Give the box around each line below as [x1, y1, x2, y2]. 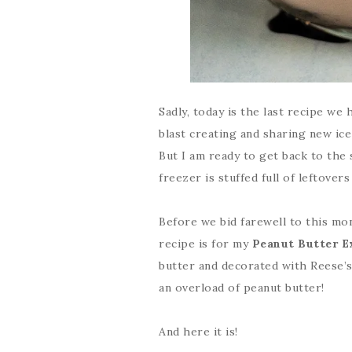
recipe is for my [159, 236, 248, 251]
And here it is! [159, 324, 238, 339]
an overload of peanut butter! [159, 280, 324, 295]
